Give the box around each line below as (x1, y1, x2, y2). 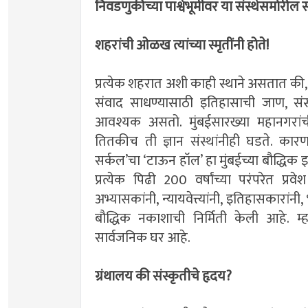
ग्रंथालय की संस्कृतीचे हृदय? (95, 265, 232, 289)
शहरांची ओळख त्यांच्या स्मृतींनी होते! (95, 34, 269, 58)
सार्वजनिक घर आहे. (95, 226, 190, 250)
